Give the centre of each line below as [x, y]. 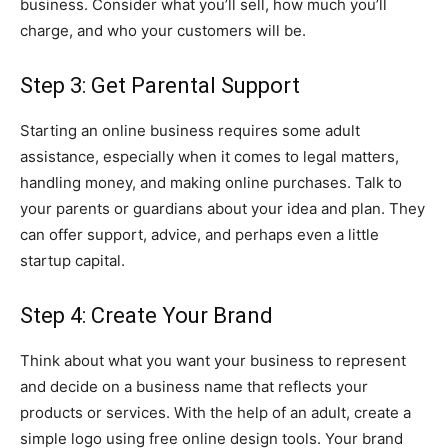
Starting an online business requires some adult [190, 130]
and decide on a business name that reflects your [194, 386]
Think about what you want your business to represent [213, 360]
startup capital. [72, 260]
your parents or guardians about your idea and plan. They [222, 208]
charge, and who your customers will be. [163, 30]
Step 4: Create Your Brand [146, 315]
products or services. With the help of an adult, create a [215, 412]
